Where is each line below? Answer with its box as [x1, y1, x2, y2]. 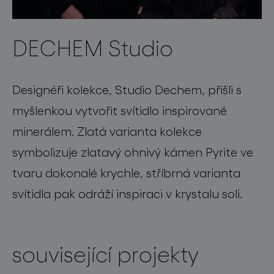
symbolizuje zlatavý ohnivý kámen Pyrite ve [12, 144, 253, 160]
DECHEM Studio [12, 34, 173, 61]
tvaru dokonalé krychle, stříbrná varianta [12, 165, 240, 180]
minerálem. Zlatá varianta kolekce [12, 124, 202, 139]
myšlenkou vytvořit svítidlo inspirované [12, 103, 227, 118]
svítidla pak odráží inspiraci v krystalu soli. [12, 186, 242, 201]
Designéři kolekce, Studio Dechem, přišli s [12, 82, 242, 97]
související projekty [12, 240, 199, 267]
